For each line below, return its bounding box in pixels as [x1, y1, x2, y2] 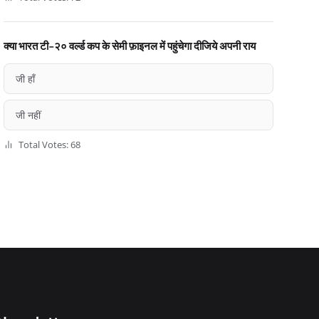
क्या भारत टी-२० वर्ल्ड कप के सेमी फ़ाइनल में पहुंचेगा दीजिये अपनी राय [3, 38, 256, 52]
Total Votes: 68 [16, 138, 80, 151]
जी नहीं [15, 108, 41, 122]
